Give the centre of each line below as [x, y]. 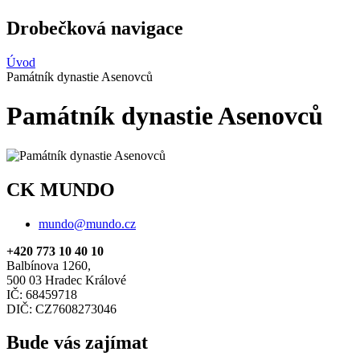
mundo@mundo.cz [87, 223]
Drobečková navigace [95, 28]
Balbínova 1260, [49, 265]
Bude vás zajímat [77, 343]
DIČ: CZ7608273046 [61, 309]
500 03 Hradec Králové [66, 280]
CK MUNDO [61, 189]
